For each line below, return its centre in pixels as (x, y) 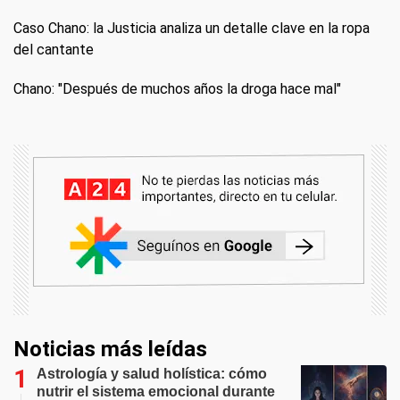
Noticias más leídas (110, 349)
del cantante (54, 49)
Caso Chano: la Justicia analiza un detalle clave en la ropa (192, 28)
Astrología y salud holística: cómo (152, 373)
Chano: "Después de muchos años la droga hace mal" (177, 88)
